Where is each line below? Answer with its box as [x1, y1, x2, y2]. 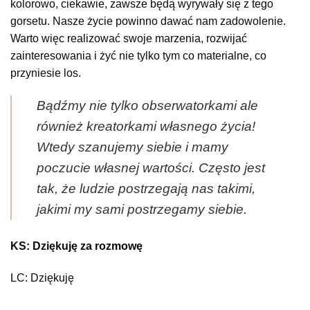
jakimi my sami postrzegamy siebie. [37, 202, 247, 217]
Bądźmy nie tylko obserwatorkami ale [37, 98, 258, 113]
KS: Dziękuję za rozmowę [10, 240, 143, 253]
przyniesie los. [10, 66, 81, 79]
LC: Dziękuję [10, 272, 74, 284]
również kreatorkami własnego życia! [37, 119, 255, 134]
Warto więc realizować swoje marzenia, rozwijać [10, 32, 247, 44]
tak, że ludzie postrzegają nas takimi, [37, 181, 255, 197]
